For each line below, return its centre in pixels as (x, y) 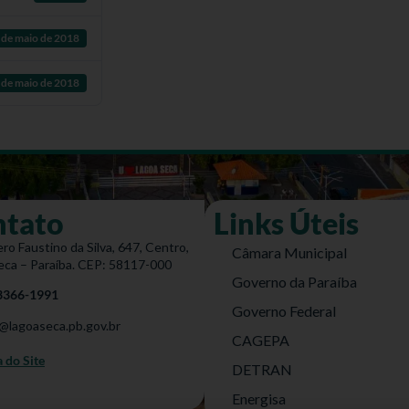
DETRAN (262, 369)
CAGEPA (261, 340)
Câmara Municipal (289, 252)
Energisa (259, 399)
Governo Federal (284, 311)
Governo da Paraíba (294, 282)
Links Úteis (286, 223)
